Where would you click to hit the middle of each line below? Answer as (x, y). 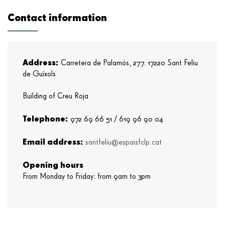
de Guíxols (39, 74)
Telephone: (45, 118)
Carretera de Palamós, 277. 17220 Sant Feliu (128, 63)
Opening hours (53, 164)
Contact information (57, 17)
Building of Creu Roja (55, 96)
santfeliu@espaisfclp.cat (124, 142)
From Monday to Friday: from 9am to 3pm (87, 177)
